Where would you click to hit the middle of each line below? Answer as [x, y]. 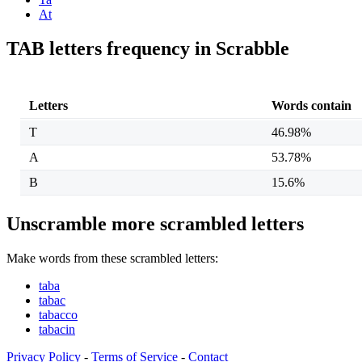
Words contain [311, 106]
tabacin [57, 330]
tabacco [58, 315]
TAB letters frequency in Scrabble [148, 49]
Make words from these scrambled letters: [112, 259]
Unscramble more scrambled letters [155, 224]
